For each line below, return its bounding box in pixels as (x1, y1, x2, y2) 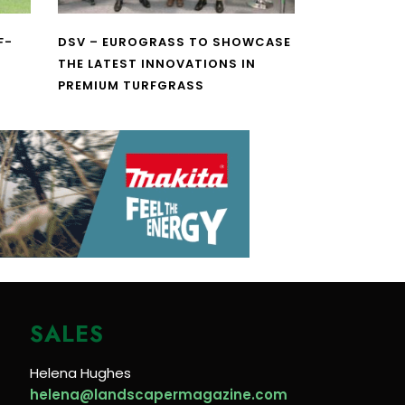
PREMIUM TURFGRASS (57, 77, 204, 95)
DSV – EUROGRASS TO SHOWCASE (57, 33, 291, 52)
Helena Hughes (30, 363, 132, 382)
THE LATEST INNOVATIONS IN (57, 55, 256, 73)
